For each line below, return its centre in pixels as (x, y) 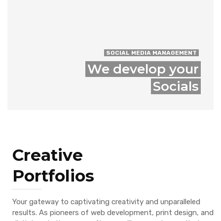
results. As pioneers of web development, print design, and (113, 213)
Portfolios (53, 176)
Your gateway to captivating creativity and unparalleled (106, 202)
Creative (48, 155)
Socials (176, 87)
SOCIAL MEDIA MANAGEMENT (151, 53)
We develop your (143, 69)
